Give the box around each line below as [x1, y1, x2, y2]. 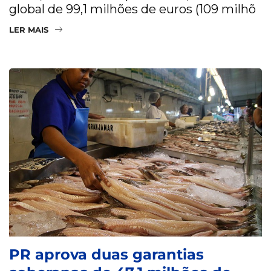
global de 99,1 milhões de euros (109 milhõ [9, 1, 256, 16]
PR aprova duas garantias [9, 246, 204, 264]
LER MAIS [9, 24, 48, 34]
